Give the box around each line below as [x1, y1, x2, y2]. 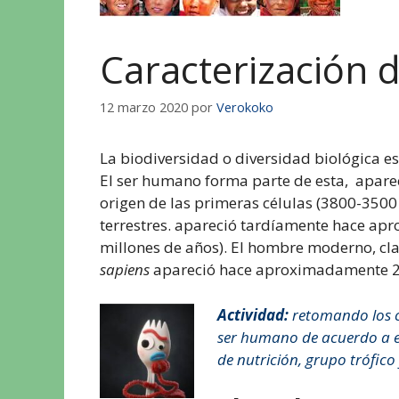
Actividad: [216, 304, 292, 325]
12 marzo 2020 [100, 99, 188, 117]
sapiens [100, 259, 150, 281]
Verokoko [216, 99, 273, 117]
